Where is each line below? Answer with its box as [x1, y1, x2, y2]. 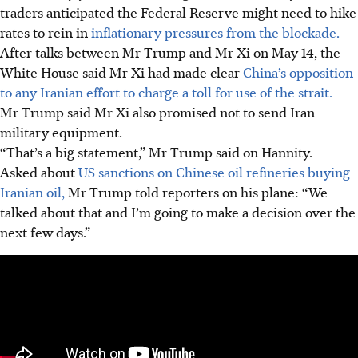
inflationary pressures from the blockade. [91, 22, 340, 42]
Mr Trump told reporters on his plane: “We [65, 181, 328, 201]
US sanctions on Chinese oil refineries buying [78, 161, 350, 181]
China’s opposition [243, 62, 353, 82]
